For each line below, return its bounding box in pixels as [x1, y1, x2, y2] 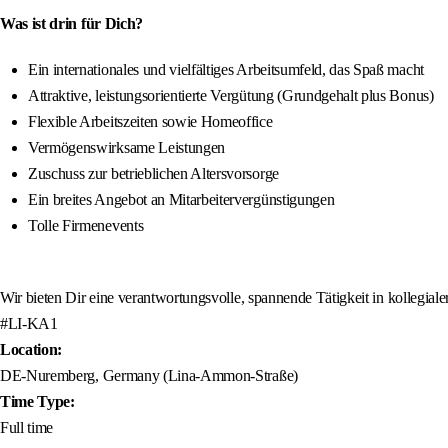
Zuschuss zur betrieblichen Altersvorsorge [28, 165, 279, 183]
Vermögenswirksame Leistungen [28, 139, 226, 157]
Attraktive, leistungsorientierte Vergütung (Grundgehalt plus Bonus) [28, 87, 434, 105]
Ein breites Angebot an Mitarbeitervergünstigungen [28, 191, 335, 209]
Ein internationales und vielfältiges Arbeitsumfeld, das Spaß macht [28, 61, 424, 79]
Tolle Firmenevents [28, 217, 144, 235]
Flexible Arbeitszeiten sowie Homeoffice [28, 113, 273, 131]
